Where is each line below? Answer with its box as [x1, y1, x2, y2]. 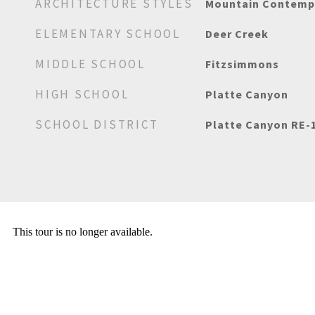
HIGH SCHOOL [35, 86, 129, 102]
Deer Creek [205, 27, 269, 41]
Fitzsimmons [205, 57, 279, 71]
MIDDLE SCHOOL [35, 56, 146, 72]
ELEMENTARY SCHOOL [35, 26, 181, 41]
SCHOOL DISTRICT [35, 117, 159, 132]
